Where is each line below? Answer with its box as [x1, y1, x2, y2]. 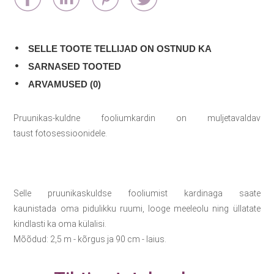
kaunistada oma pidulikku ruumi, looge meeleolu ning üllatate [13, 204, 261, 213]
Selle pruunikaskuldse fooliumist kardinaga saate [13, 188, 261, 198]
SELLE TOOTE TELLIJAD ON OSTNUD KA [28, 43, 212, 54]
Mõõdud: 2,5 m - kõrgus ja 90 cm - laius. [13, 234, 167, 244]
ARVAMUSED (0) [28, 79, 102, 89]
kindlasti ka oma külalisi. [13, 219, 107, 229]
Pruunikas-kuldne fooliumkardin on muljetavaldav [13, 113, 261, 123]
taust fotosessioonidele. [13, 128, 108, 138]
